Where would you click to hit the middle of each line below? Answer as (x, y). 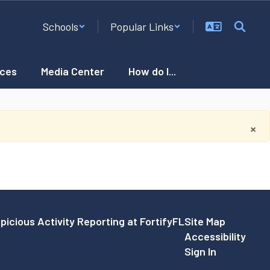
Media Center (73, 71)
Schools (61, 27)
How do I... (152, 71)
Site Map (205, 221)
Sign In (200, 251)
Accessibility (215, 236)
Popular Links (142, 27)
